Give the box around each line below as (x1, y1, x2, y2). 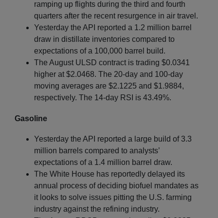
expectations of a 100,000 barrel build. (34, 46, 169, 55)
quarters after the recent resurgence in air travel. (34, 11, 198, 20)
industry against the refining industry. (34, 204, 160, 213)
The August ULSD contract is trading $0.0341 (34, 58, 190, 67)
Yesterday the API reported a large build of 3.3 (34, 134, 192, 143)
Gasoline (15, 114, 47, 123)
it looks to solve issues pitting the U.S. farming (34, 193, 192, 201)
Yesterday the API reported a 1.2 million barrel (34, 23, 192, 32)
